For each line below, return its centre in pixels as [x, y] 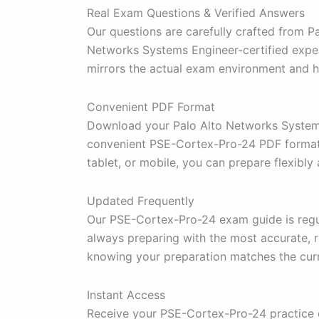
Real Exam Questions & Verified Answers [196, 13]
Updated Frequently [141, 201]
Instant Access [126, 295]
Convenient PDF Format [151, 107]
